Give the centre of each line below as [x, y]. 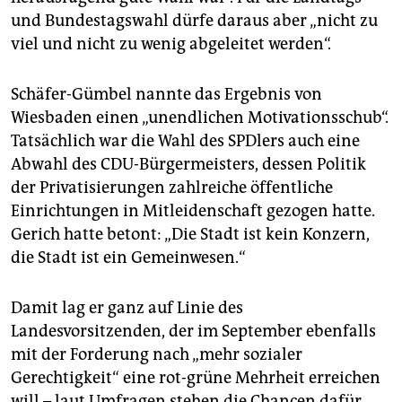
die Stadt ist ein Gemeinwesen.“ [128, 258]
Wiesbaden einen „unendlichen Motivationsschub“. [200, 118]
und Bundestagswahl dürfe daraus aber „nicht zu [194, 21]
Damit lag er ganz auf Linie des [127, 308]
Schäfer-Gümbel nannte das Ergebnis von [166, 95]
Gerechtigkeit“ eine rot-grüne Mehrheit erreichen [196, 378]
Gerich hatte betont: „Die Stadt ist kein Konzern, [190, 235]
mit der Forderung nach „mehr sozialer [157, 355]
